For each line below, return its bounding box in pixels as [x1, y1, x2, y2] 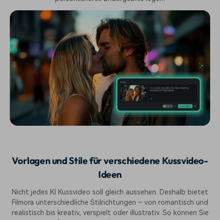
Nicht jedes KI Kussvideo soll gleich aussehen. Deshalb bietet [12, 188, 208, 196]
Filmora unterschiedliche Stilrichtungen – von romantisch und [12, 198, 208, 207]
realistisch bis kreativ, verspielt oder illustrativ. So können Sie [11, 209, 209, 217]
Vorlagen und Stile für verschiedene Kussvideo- [12, 154, 208, 166]
